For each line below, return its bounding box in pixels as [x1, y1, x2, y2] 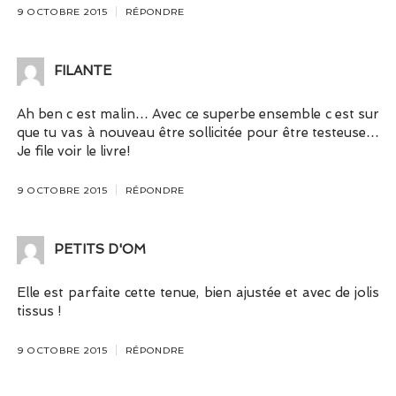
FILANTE [53, 63, 111, 80]
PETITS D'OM [53, 241, 146, 258]
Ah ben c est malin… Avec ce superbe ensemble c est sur [16, 105, 380, 122]
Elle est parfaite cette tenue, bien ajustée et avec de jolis [16, 285, 380, 301]
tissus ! [16, 303, 61, 320]
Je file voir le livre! [16, 142, 130, 159]
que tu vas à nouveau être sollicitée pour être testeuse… [16, 124, 380, 141]
